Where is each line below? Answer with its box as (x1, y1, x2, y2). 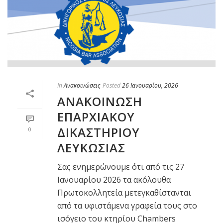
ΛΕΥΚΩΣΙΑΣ (57, 139, 125, 156)
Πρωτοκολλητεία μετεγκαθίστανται (57, 187, 191, 199)
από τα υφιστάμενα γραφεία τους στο (57, 200, 197, 212)
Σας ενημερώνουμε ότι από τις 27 (57, 161, 184, 173)
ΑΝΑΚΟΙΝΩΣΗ (57, 93, 142, 110)
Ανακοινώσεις (64, 81, 100, 90)
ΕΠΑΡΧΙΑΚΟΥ (57, 109, 135, 125)
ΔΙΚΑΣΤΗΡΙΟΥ (57, 124, 140, 141)
